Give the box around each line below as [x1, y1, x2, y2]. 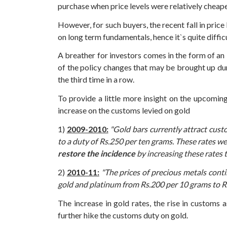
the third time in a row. [58, 74, 134, 85]
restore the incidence [58, 148, 135, 158]
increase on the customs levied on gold [58, 105, 190, 116]
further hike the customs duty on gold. [58, 210, 188, 220]
